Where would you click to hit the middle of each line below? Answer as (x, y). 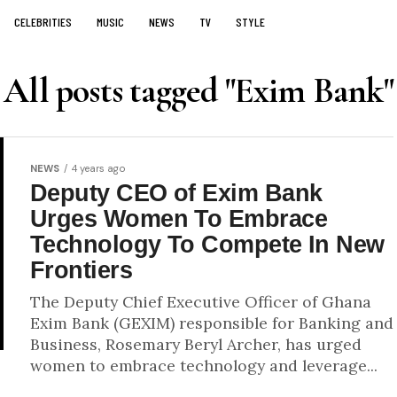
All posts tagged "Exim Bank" (198, 90)
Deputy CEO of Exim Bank (176, 193)
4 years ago (99, 168)
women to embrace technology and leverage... (204, 366)
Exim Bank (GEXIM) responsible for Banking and (212, 323)
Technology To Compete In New (207, 244)
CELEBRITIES (43, 22)
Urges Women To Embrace (179, 218)
